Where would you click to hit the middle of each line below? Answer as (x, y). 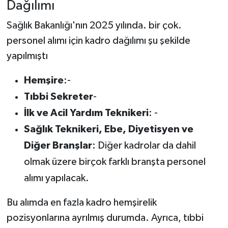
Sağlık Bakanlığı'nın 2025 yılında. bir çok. (94, 26)
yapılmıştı (27, 56)
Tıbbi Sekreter (58, 97)
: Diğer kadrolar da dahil (144, 146)
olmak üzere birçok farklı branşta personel (115, 162)
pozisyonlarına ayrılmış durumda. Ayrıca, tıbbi (105, 218)
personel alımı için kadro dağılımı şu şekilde (98, 41)
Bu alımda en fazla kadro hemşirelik (81, 203)
